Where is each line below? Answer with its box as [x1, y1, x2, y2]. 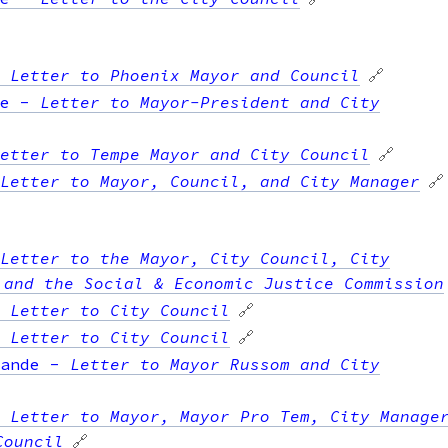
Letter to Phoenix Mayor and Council [10, 64, 360, 85]
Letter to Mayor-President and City [40, 91, 380, 112]
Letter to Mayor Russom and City [70, 353, 380, 374]
